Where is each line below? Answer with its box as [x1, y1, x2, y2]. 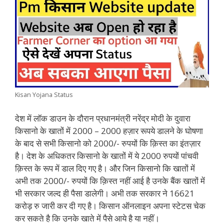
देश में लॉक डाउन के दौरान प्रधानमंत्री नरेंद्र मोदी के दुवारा [15, 112, 190, 124]
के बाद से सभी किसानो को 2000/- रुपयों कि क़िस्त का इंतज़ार [15, 137, 200, 149]
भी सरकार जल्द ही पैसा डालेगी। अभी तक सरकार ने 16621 [15, 187, 194, 199]
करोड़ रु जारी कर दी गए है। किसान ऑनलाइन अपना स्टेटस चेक [15, 200, 205, 212]
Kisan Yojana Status [15, 89, 73, 99]
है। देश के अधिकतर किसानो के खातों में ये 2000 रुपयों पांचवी [15, 150, 198, 162]
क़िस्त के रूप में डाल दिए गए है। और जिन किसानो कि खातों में [15, 162, 195, 174]
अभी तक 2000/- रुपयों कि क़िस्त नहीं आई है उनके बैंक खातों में [15, 175, 205, 187]
